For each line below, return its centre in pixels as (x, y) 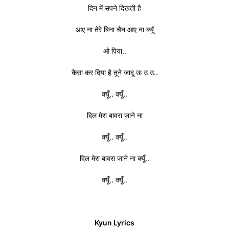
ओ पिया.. (114, 51)
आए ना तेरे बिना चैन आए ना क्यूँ (114, 29)
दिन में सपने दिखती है (114, 8)
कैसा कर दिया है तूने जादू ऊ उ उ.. (114, 72)
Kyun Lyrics (114, 222)
